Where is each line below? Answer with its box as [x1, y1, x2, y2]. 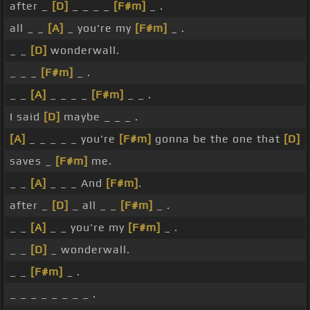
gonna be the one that [152, 132, 284, 146]
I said [10, 110, 44, 124]
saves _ [10, 154, 55, 168]
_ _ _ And [46, 176, 106, 190]
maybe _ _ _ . [60, 110, 138, 124]
